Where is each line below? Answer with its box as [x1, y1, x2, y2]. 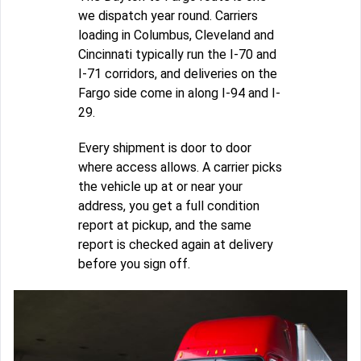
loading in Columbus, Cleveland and [78, 27, 274, 44]
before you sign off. [78, 256, 190, 272]
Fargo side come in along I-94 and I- [78, 85, 280, 102]
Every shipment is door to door [78, 140, 251, 156]
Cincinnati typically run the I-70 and [78, 47, 276, 63]
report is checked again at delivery [78, 237, 273, 253]
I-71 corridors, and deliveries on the [78, 66, 277, 82]
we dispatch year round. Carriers [78, 8, 258, 24]
